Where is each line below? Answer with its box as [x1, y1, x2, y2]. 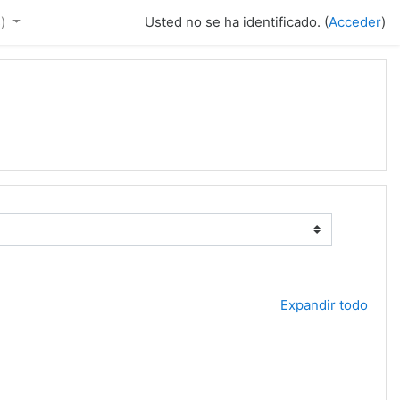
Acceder [329, 13, 381, 30]
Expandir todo [280, 296, 368, 313]
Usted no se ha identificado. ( [145, 13, 329, 30]
